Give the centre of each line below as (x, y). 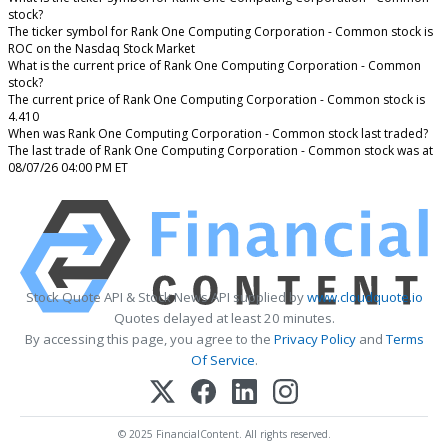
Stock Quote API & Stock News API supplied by (166, 296)
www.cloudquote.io (364, 296)
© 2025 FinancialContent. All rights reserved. (224, 434)
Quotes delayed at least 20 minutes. (224, 317)
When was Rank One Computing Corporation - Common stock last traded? (218, 133)
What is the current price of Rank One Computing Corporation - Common (214, 65)
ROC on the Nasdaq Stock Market (101, 48)
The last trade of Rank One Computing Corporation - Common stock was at (220, 150)
